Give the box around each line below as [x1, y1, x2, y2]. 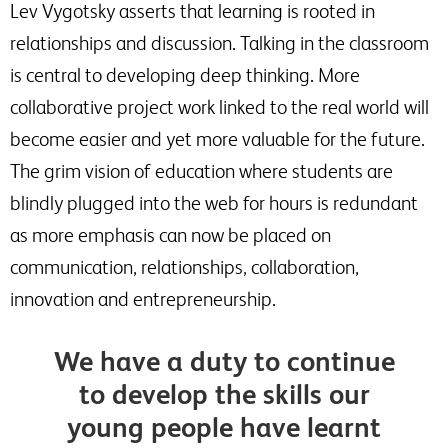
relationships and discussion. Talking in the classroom [10, 32, 429, 55]
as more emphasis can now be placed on [10, 224, 331, 247]
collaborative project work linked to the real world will [10, 96, 429, 119]
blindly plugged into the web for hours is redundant [10, 192, 418, 215]
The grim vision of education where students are [10, 160, 393, 183]
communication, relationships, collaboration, [10, 256, 359, 279]
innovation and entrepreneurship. [10, 288, 276, 311]
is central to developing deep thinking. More [10, 64, 360, 87]
